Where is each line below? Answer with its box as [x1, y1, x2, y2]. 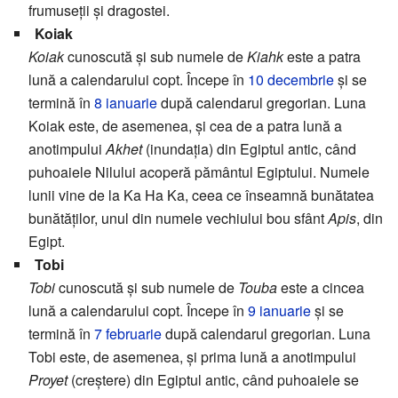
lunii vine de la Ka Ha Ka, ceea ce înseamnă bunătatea [28, 185, 374, 206]
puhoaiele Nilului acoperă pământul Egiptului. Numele [28, 162, 370, 183]
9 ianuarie [248, 300, 311, 322]
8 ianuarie [94, 92, 157, 114]
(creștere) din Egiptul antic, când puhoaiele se [68, 370, 359, 391]
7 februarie [94, 323, 162, 345]
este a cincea [277, 277, 364, 298]
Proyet [28, 370, 68, 391]
